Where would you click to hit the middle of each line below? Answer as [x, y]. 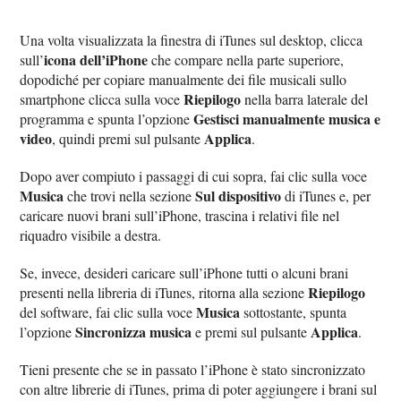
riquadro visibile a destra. [91, 235]
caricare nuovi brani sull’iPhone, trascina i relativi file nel [180, 216]
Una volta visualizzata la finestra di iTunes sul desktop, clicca [192, 40]
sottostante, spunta [294, 312]
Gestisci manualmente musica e [287, 119]
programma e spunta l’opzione [107, 119]
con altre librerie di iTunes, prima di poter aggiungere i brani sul [199, 389]
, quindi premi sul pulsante [128, 139]
